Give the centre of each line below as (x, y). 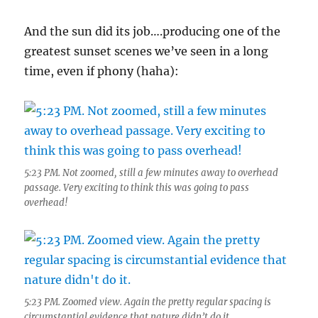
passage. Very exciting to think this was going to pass (137, 188)
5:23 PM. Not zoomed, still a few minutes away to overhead (152, 173)
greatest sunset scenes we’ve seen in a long (147, 51)
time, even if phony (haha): (102, 71)
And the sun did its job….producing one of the (153, 31)
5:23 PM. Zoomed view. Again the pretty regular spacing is (148, 302)
